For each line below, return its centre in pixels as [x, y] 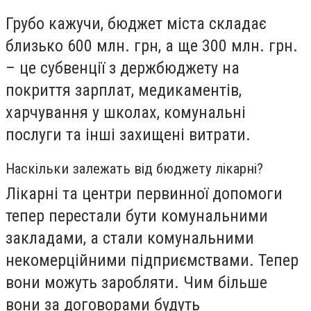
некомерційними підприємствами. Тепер [152, 261]
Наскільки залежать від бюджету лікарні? [134, 169]
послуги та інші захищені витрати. [128, 134]
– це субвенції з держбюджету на [123, 68]
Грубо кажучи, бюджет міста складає [136, 23]
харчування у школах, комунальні [126, 112]
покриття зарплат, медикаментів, [124, 90]
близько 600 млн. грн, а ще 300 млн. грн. [152, 45]
